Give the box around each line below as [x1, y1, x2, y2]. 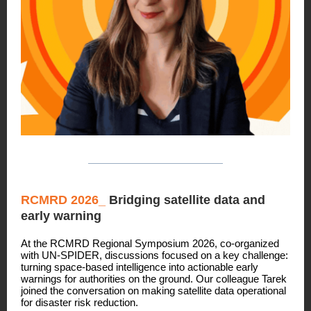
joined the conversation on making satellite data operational [21, 285, 286, 296]
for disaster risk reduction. [21, 296, 138, 308]
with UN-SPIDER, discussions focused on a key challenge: [21, 249, 288, 261]
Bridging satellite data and [106, 193, 265, 207]
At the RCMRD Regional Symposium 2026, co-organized [21, 237, 279, 249]
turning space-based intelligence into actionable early [21, 261, 258, 273]
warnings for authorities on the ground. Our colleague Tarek [21, 273, 287, 285]
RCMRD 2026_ [21, 193, 106, 207]
